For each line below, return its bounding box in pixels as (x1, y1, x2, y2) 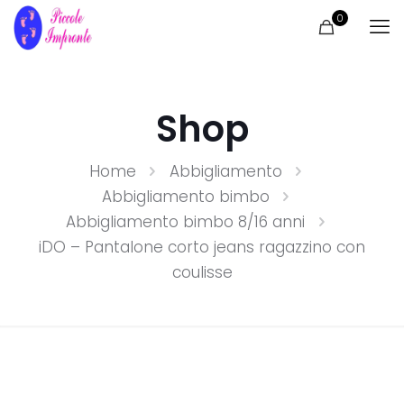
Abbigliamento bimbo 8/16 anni (66, 211, 305, 233)
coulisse (171, 262, 233, 283)
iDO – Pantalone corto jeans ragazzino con (39, 236, 365, 258)
